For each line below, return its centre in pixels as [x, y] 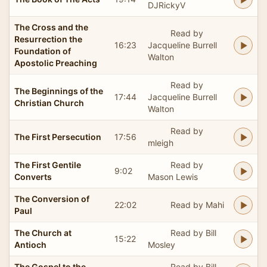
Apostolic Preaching [56, 63]
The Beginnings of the [59, 91]
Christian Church [49, 103]
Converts [33, 176]
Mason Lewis [173, 176]
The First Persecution [58, 136]
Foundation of [43, 51]
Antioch [30, 244]
